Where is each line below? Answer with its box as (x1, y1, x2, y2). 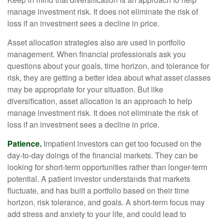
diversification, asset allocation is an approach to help (7, 95, 192, 107)
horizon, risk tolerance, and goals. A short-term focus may (7, 197, 205, 208)
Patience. (7, 138, 42, 149)
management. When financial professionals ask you (7, 48, 186, 60)
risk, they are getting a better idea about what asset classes (7, 72, 211, 83)
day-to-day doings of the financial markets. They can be (7, 150, 198, 161)
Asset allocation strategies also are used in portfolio (7, 37, 185, 48)
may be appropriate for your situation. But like (7, 84, 163, 95)
